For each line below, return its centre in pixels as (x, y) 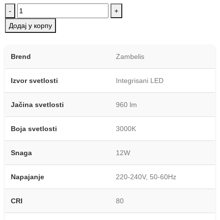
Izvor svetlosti (34, 80)
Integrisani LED (140, 80)
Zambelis (130, 56)
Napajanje (27, 177)
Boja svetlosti (34, 128)
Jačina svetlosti (37, 104)
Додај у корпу (30, 25)
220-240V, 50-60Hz (146, 177)
